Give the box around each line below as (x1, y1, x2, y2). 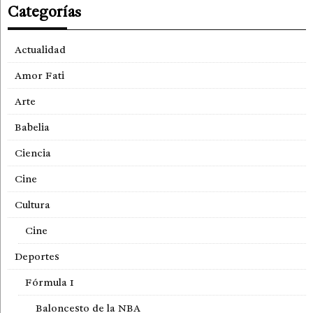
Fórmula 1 (25, 276, 74, 289)
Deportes (15, 250, 59, 263)
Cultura (15, 198, 50, 212)
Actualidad (15, 43, 66, 57)
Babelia (15, 121, 50, 134)
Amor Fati (15, 69, 64, 82)
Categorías (8, 3, 81, 22)
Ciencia (15, 147, 51, 160)
